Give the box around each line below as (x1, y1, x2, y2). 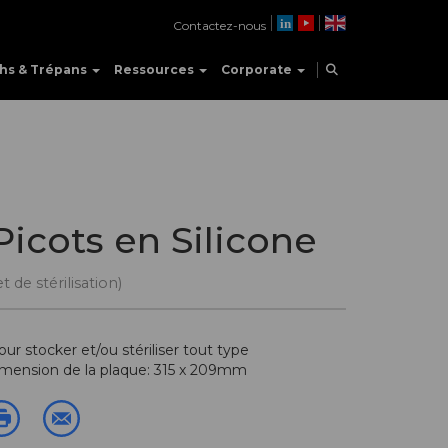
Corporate (221, 62, 295, 77)
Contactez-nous (172, 18, 266, 33)
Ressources (114, 62, 197, 77)
